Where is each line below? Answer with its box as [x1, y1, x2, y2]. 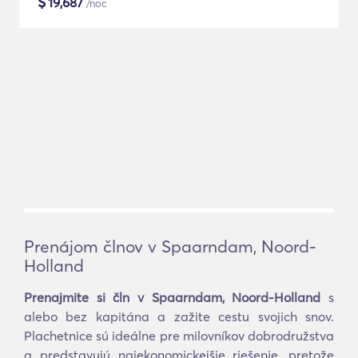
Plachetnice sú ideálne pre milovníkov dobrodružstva [24, 328, 334, 344]
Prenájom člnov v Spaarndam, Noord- [24, 236, 316, 257]
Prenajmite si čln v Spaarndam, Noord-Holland [24, 289, 321, 305]
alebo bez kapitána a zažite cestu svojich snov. [24, 308, 334, 324]
